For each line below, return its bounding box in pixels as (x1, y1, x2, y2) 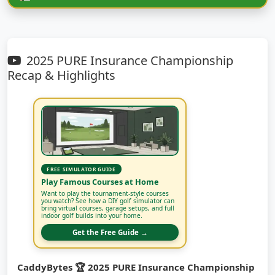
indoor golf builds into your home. (41, 211, 143, 220)
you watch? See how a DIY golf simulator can (41, 196, 175, 205)
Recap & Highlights (7, 67, 115, 83)
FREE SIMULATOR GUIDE (47, 165, 116, 172)
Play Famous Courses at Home (41, 176, 160, 188)
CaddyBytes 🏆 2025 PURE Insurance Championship (17, 261, 255, 274)
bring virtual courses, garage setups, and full (41, 203, 175, 212)
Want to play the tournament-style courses (41, 188, 169, 198)
